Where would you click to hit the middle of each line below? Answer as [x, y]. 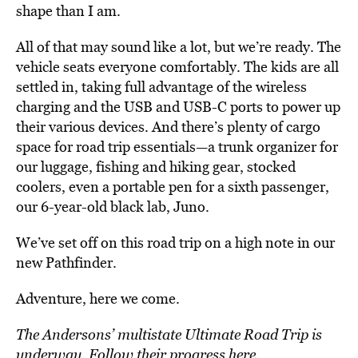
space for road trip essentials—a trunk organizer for [177, 147]
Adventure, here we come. [98, 298]
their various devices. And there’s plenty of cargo [168, 127]
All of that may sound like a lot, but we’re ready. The [179, 47]
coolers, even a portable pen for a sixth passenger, [173, 187]
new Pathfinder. [66, 263]
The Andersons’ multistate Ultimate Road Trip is [169, 334]
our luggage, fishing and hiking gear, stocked [156, 167]
